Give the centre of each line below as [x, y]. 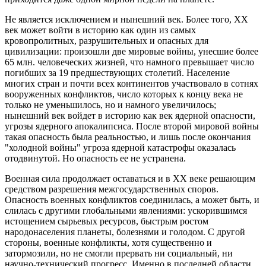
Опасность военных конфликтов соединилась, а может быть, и [132, 200]
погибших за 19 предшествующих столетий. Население [117, 73]
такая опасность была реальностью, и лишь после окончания [128, 137]
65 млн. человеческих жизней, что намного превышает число [129, 62]
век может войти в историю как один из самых [100, 30]
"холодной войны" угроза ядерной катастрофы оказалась [120, 148]
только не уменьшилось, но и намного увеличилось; [110, 105]
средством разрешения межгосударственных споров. [112, 189]
